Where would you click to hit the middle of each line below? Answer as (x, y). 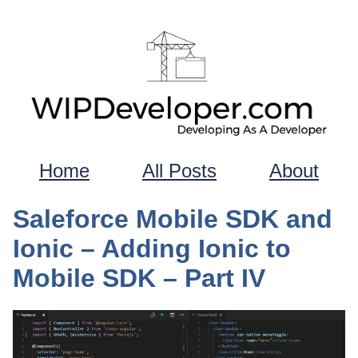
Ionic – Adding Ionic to (152, 248)
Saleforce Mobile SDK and (173, 219)
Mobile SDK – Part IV (139, 278)
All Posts (179, 171)
